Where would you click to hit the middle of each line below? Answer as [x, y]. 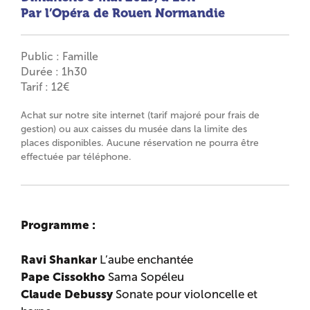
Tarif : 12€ [45, 87]
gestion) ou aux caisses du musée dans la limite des [134, 129]
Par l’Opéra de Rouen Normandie [123, 13]
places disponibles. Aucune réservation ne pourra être [140, 143]
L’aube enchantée [145, 260]
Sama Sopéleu [145, 277]
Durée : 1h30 [54, 72]
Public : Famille [60, 56]
